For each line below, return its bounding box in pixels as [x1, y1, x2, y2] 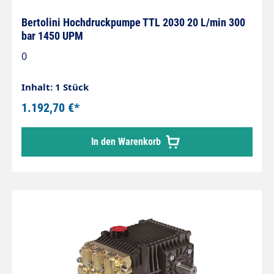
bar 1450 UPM [21, 29, 83, 42]
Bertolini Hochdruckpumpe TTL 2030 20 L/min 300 [21, 16, 245, 29]
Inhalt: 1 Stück [21, 81, 89, 93]
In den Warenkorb [91, 136, 163, 147]
